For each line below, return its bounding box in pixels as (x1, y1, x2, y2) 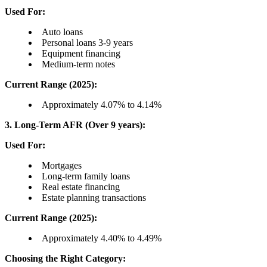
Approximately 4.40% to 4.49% (42, 233, 162, 244)
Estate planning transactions (42, 193, 146, 203)
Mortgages (42, 160, 82, 171)
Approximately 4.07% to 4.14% (42, 100, 162, 110)
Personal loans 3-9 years (42, 38, 133, 48)
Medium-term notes (42, 59, 115, 70)
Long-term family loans (42, 171, 130, 182)
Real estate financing (42, 182, 120, 193)
